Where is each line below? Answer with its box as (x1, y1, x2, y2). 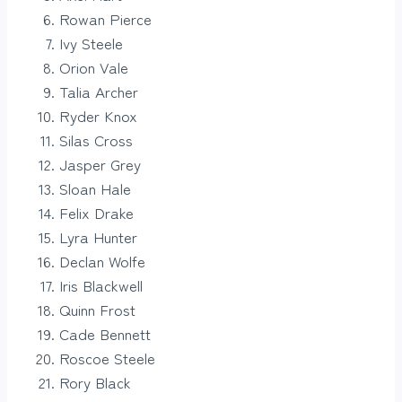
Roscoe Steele (59, 346, 155, 370)
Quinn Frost (59, 298, 135, 321)
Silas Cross (59, 128, 133, 152)
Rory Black (59, 371, 131, 394)
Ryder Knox (59, 104, 137, 127)
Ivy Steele (59, 31, 123, 55)
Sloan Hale (59, 177, 131, 200)
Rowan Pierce (59, 7, 152, 31)
